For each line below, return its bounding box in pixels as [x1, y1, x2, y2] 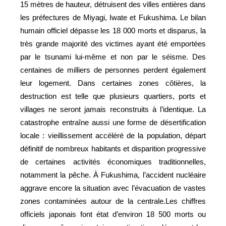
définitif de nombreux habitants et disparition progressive [20, 144, 206, 153]
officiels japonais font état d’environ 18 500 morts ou [20, 209, 206, 218]
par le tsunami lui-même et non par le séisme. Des [20, 52, 206, 61]
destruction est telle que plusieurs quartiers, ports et [20, 91, 206, 100]
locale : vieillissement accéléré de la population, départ [20, 131, 206, 140]
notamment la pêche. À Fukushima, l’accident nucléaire [20, 170, 206, 179]
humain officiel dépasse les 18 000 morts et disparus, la [20, 26, 206, 35]
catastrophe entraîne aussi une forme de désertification [20, 118, 206, 127]
